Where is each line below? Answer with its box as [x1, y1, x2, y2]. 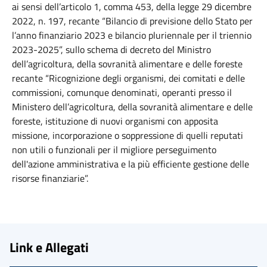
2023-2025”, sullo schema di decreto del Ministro [12, 42, 211, 57]
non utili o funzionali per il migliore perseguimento [12, 142, 216, 157]
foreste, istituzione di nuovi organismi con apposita [12, 114, 218, 128]
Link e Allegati [10, 237, 89, 257]
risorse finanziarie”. [12, 171, 88, 185]
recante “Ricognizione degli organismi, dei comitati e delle [12, 71, 245, 85]
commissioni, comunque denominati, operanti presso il [12, 85, 232, 100]
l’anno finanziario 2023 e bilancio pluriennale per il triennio [12, 28, 252, 42]
